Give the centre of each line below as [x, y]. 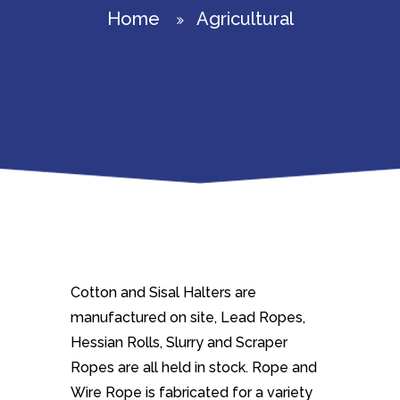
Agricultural [245, 19]
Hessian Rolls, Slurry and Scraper [179, 342]
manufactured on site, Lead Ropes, [188, 317]
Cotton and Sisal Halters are [163, 292]
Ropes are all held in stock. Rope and [194, 367]
